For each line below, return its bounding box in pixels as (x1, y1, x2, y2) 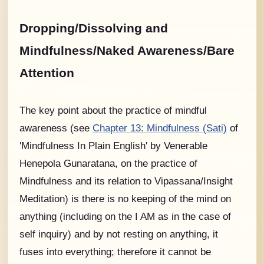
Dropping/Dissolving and (19, 21, 168, 35)
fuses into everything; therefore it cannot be (19, 246, 211, 257)
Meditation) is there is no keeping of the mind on (19, 193, 231, 204)
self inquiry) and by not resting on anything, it (19, 228, 218, 239)
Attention (19, 65, 74, 80)
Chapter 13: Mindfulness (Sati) (93, 122, 227, 133)
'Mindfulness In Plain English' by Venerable (19, 140, 207, 151)
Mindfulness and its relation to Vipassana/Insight (19, 175, 233, 186)
